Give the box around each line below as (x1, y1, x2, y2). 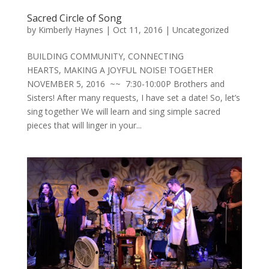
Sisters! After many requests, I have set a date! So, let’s (26, 92, 240, 104)
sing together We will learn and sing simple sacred (26, 106, 220, 118)
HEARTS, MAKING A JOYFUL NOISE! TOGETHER (26, 64, 213, 76)
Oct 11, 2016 (112, 24, 163, 36)
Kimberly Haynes (38, 24, 103, 36)
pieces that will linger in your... (26, 119, 142, 131)
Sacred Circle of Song (26, 11, 122, 25)
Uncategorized (172, 24, 229, 36)
